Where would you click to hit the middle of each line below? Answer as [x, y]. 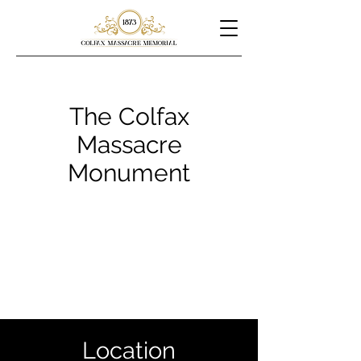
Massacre [129, 145]
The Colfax [129, 116]
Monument [129, 173]
